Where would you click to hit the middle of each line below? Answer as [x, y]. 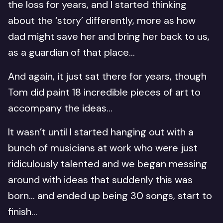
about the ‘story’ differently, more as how [102, 20]
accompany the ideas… [61, 108]
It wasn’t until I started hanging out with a [101, 132]
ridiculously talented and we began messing [108, 164]
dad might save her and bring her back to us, [109, 36]
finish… [24, 212]
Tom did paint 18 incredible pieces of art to [104, 92]
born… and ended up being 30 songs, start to [110, 196]
